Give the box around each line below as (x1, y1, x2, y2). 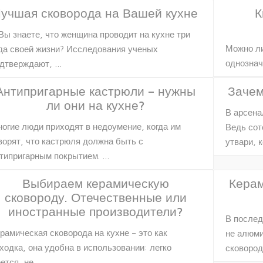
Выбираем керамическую (22, 176, 169, 190)
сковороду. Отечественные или (4, 190, 187, 204)
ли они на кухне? (46, 97, 145, 112)
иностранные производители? (8, 204, 183, 218)
